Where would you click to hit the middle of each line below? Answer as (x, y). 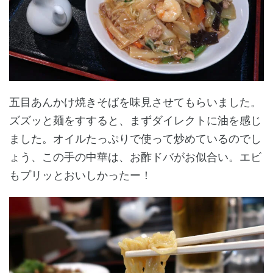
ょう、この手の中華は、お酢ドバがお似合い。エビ (135, 157)
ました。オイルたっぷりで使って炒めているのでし (135, 139)
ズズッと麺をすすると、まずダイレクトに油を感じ (135, 120)
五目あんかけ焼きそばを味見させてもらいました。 (135, 102)
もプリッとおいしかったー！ (80, 175)
